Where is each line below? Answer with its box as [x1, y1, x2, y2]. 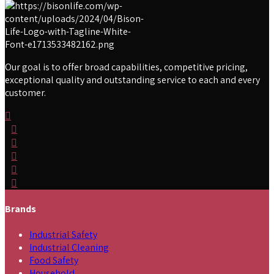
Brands [5, 202, 36, 215]
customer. [5, 86, 46, 99]
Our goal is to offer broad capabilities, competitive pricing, [5, 60, 248, 73]
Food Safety [29, 254, 78, 267]
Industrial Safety [29, 228, 97, 242]
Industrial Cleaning [29, 241, 109, 254]
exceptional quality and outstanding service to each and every [5, 73, 260, 86]
